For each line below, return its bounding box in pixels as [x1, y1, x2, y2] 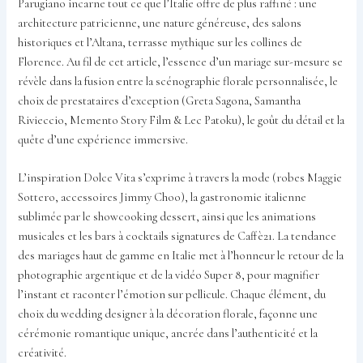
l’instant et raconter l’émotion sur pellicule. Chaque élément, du [18, 287, 327, 301]
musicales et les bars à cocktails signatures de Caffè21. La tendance [18, 228, 337, 243]
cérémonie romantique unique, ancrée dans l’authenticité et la [18, 326, 318, 340]
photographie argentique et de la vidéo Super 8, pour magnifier [18, 267, 320, 282]
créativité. [18, 345, 67, 360]
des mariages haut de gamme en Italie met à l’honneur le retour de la [18, 248, 344, 263]
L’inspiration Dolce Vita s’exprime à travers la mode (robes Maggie [18, 170, 343, 185]
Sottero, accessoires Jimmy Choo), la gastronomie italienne [18, 190, 307, 204]
